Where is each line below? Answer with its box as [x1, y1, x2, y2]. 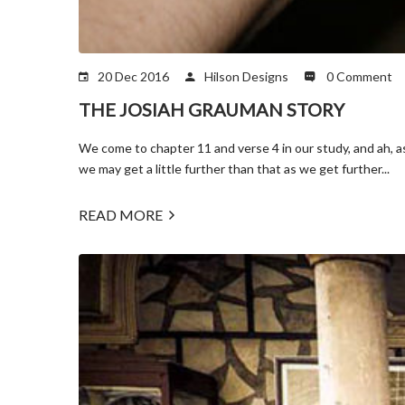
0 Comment [324, 69, 392, 85]
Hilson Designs [204, 69, 288, 85]
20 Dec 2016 [98, 69, 169, 85]
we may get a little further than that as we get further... [79, 161, 390, 177]
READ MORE [79, 206, 163, 224]
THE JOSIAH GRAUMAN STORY [79, 99, 344, 121]
